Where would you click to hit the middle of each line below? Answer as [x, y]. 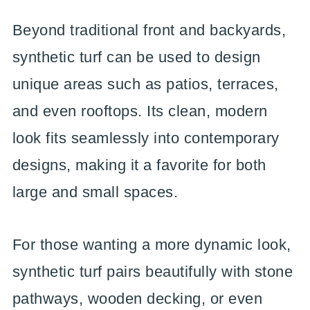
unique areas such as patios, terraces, [145, 84]
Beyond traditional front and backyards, [149, 30]
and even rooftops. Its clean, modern [140, 111]
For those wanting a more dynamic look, [152, 245]
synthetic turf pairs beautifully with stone [153, 272]
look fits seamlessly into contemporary [146, 138]
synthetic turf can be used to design [136, 57]
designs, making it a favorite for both [139, 165]
